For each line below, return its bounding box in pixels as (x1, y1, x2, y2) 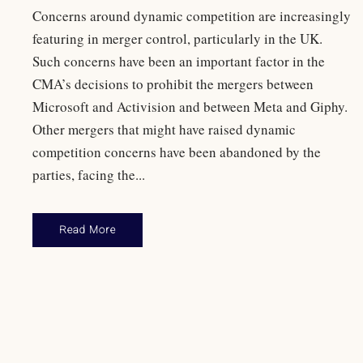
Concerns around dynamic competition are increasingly (32, 6, 351, 26)
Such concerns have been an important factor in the (32, 52, 325, 71)
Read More (59, 224, 116, 237)
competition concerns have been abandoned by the (32, 143, 321, 162)
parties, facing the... (32, 165, 145, 185)
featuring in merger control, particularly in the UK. (32, 29, 322, 49)
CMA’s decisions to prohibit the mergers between (32, 75, 314, 94)
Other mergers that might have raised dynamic (32, 120, 296, 139)
